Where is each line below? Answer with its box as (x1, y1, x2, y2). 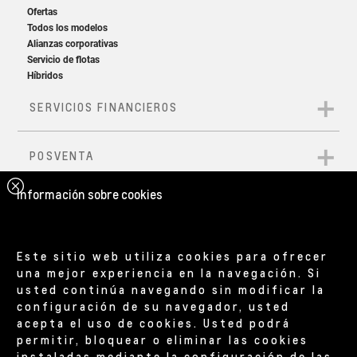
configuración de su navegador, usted (17, 298, 291, 313)
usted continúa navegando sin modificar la (17, 281, 326, 296)
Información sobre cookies (17, 186, 163, 202)
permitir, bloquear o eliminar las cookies (17, 331, 309, 347)
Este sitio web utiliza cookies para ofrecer (17, 248, 329, 263)
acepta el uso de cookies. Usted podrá (17, 315, 292, 330)
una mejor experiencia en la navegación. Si (17, 265, 322, 280)
